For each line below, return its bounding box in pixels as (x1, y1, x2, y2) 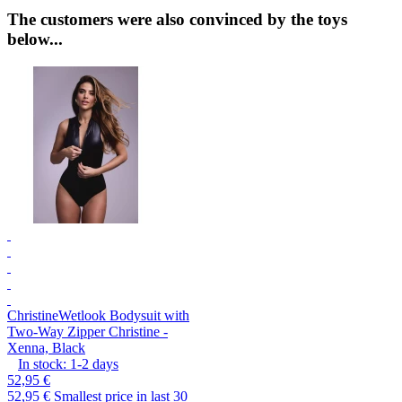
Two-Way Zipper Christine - (7, 323, 168, 339)
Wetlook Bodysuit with (58, 307, 189, 323)
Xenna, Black (7, 339, 85, 355)
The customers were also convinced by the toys (7, 10, 347, 30)
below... (7, 30, 63, 49)
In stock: (18, 355, 66, 371)
